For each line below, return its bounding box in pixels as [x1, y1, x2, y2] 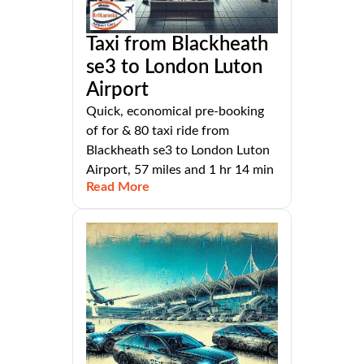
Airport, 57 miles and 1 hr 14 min [86, 163, 274, 177]
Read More [86, 180, 149, 194]
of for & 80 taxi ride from [86, 124, 229, 138]
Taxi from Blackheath [86, 35, 268, 55]
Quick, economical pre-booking [86, 105, 264, 119]
